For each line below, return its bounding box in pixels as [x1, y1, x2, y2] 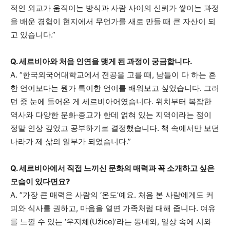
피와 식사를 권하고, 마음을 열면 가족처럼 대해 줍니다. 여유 [10, 203, 216, 214]
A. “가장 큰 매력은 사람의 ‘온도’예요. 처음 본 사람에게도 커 [10, 190, 214, 200]
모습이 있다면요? [10, 177, 70, 187]
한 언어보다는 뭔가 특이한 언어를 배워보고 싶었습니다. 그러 [10, 83, 219, 93]
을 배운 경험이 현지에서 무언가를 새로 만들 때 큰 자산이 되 [10, 16, 216, 27]
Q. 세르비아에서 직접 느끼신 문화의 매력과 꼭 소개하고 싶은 [10, 163, 215, 174]
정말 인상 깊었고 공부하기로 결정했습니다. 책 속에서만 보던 [10, 123, 219, 133]
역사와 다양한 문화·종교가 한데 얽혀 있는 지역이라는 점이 [10, 110, 212, 120]
